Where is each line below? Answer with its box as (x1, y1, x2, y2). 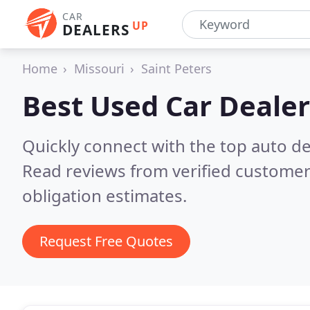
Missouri (74, 60, 125, 77)
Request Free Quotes (39, 232, 173, 250)
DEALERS (62, 20, 129, 39)
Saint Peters (141, 60, 212, 77)
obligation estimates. (22, 184, 187, 207)
